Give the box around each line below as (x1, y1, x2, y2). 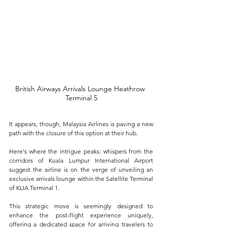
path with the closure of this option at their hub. (9, 129, 138, 137)
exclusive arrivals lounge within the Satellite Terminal (9, 175, 153, 182)
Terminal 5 (65, 93, 97, 102)
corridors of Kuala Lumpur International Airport (9, 157, 153, 164)
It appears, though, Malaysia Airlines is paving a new (9, 120, 153, 128)
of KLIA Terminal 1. (9, 184, 61, 192)
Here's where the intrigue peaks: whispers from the (9, 147, 153, 155)
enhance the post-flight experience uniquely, (9, 211, 153, 219)
